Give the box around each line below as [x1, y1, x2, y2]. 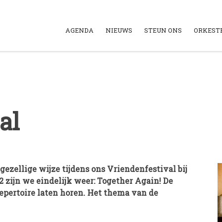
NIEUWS [106, 26, 132, 34]
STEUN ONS [144, 26, 182, 34]
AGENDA [65, 26, 94, 34]
